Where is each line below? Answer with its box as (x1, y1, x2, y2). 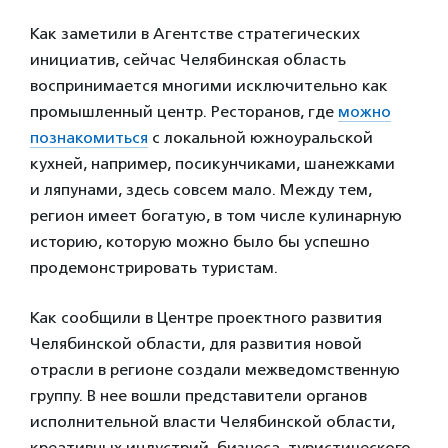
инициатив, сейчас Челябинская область (30, 50, 346, 70)
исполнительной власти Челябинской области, (30, 412, 395, 432)
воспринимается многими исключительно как (30, 76, 388, 96)
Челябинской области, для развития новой (30, 334, 362, 354)
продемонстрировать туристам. (30, 258, 278, 278)
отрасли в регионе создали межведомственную (30, 360, 400, 380)
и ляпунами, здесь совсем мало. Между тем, (30, 180, 372, 200)
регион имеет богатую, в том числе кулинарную (30, 206, 402, 226)
